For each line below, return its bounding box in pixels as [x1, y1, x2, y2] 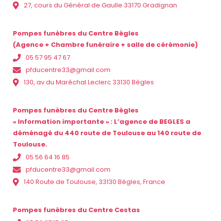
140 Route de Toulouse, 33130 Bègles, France [24, 177, 165, 187]
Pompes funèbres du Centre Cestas [13, 205, 140, 215]
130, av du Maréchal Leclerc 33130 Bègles [24, 77, 154, 87]
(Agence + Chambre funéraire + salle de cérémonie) [13, 40, 198, 50]
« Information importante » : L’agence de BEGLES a [13, 117, 190, 127]
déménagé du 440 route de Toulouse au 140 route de [13, 128, 201, 138]
